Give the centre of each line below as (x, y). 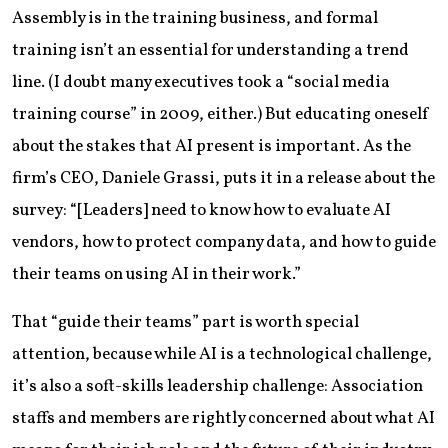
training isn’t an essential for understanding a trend (210, 51)
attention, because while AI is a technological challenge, (222, 355)
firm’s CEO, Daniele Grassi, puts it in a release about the (223, 179)
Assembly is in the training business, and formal (195, 19)
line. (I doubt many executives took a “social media (201, 83)
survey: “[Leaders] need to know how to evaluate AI (201, 211)
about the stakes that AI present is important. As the (211, 147)
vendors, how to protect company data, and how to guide (224, 243)
